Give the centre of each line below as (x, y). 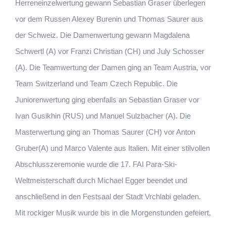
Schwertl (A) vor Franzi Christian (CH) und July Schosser (110, 51)
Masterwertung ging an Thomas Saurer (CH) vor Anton (105, 132)
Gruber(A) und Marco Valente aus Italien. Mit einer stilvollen (112, 148)
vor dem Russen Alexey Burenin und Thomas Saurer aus (109, 19)
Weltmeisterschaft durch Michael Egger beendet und (101, 181)
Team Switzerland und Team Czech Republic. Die (96, 84)
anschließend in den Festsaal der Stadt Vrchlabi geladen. (108, 197)
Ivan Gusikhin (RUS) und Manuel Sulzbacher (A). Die (103, 116)
